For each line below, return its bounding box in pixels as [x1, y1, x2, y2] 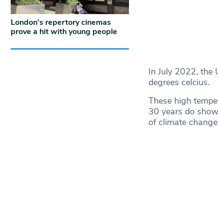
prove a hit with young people [11, 26, 117, 37]
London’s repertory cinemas [11, 17, 111, 28]
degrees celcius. [148, 76, 210, 89]
